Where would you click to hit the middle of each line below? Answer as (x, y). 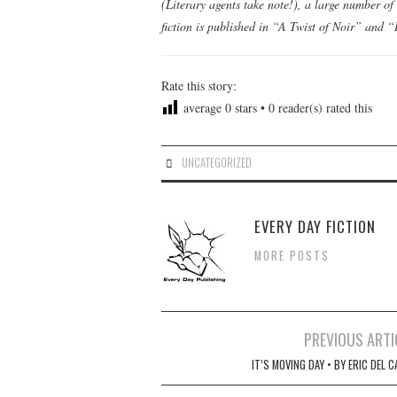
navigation (204, 364)
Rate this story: (199, 85)
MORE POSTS (292, 255)
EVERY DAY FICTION (315, 226)
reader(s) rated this (323, 107)
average (202, 107)
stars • (250, 107)
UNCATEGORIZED (216, 162)
